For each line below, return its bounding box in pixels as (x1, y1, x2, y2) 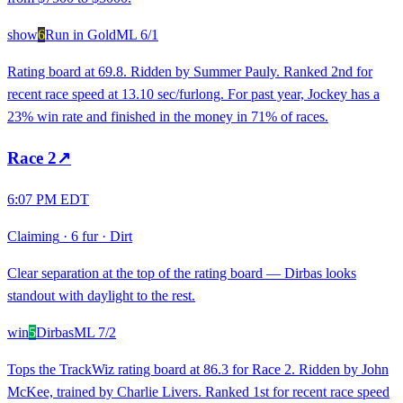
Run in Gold (45, 27, 116, 43)
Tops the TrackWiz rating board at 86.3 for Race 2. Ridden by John (7, 361, 389, 377)
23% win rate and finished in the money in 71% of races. (7, 109, 328, 125)
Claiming (7, 228, 59, 244)
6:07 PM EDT (7, 191, 89, 207)
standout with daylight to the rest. (7, 287, 195, 303)
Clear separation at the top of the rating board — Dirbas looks (7, 264, 356, 281)
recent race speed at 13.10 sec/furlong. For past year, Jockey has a (7, 86, 380, 103)
